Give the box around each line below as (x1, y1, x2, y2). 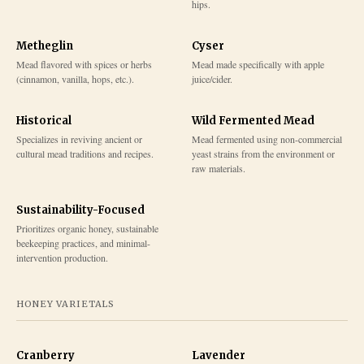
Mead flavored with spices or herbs (16, 57, 152, 71)
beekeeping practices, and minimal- (16, 236, 150, 249)
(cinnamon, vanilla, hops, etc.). (16, 71, 134, 85)
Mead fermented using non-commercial (192, 132, 342, 145)
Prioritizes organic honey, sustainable (16, 221, 158, 235)
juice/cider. (192, 71, 232, 85)
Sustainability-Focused (16, 202, 145, 217)
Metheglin (16, 38, 73, 53)
